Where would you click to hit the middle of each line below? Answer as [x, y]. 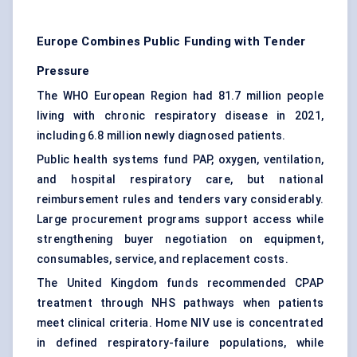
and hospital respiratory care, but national [180, 180]
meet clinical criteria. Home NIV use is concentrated [180, 323]
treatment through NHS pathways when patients [180, 303]
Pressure [63, 71]
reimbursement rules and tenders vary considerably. [180, 200]
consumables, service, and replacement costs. [163, 259]
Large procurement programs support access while [180, 220]
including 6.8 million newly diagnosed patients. [161, 136]
